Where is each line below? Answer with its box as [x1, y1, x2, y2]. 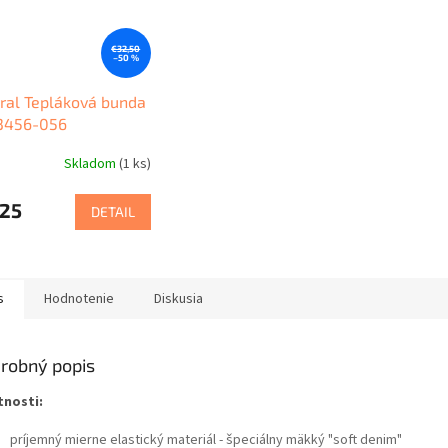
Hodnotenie [44, 288, 114, 309]
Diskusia [154, 288, 203, 309]
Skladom [63, 154, 119, 175]
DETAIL [90, 202, 135, 220]
